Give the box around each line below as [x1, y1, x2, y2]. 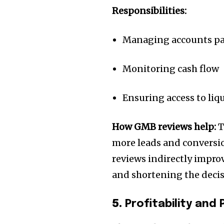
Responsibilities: [112, 5, 187, 17]
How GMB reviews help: [112, 121, 216, 133]
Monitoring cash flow [122, 63, 219, 75]
